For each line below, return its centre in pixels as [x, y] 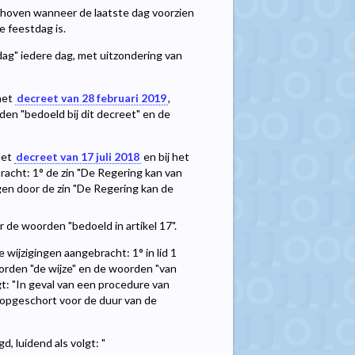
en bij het [165, 157]
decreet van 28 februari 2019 [92, 98]
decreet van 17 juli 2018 [78, 157]
